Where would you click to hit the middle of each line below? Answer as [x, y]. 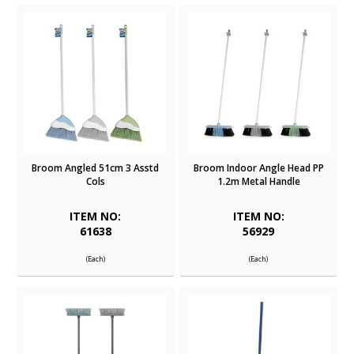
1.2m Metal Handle [258, 181]
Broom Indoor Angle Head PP [258, 168]
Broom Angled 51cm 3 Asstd [96, 168]
